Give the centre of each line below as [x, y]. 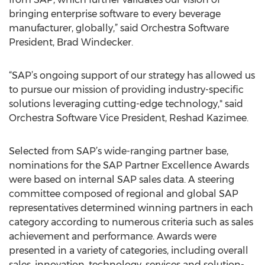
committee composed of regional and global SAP [124, 194]
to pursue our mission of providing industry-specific [126, 90]
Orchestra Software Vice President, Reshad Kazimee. [129, 118]
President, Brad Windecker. [71, 42]
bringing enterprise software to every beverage [115, 14]
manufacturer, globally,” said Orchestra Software [119, 28]
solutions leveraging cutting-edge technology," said [126, 104]
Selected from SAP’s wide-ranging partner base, [119, 151]
